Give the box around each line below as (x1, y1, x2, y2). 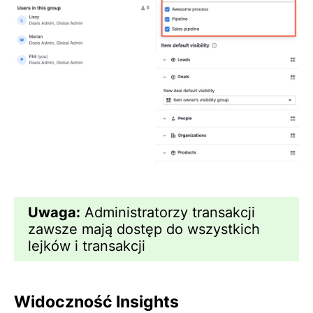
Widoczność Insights (14, 291, 179, 312)
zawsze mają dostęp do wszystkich (28, 220, 260, 238)
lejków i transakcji (28, 237, 145, 254)
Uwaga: (28, 203, 80, 221)
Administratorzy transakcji (80, 203, 255, 221)
